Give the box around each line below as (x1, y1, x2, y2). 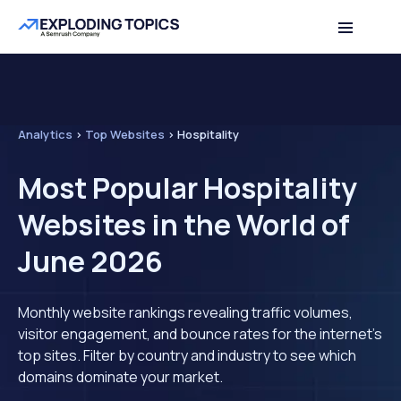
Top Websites (85, 126, 165, 142)
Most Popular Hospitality (18, 168, 357, 208)
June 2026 (18, 242, 163, 281)
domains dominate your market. (18, 367, 223, 387)
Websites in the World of (18, 205, 350, 244)
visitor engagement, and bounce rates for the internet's (18, 324, 382, 344)
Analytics (18, 126, 73, 142)
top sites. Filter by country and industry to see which (18, 346, 356, 365)
